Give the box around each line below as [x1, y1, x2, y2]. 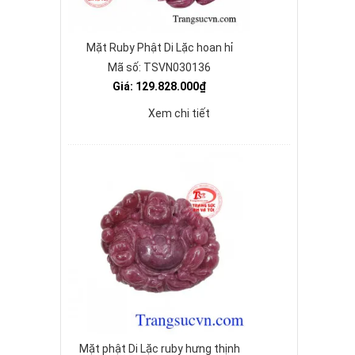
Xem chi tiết [148, 107, 210, 120]
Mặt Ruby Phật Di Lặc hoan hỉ [86, 41, 233, 54]
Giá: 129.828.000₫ [113, 80, 206, 93]
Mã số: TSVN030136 [108, 61, 211, 74]
